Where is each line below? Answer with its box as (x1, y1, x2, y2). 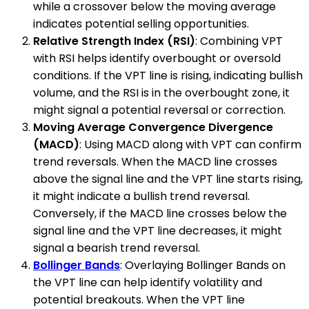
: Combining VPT (195, 32, 283, 49)
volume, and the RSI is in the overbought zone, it (33, 84, 290, 101)
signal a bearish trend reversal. (33, 239, 200, 256)
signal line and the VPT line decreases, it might (33, 222, 282, 239)
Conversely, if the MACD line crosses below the (33, 205, 287, 221)
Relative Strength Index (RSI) (33, 32, 195, 49)
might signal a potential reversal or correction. (33, 101, 286, 118)
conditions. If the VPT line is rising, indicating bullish (33, 67, 303, 83)
